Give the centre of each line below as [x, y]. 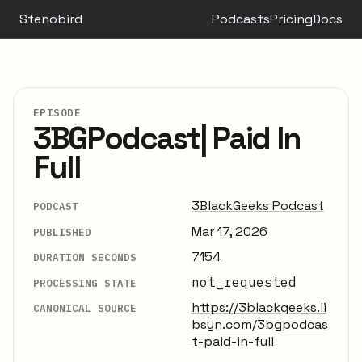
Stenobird [51, 19]
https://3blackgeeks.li [259, 307]
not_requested [244, 282]
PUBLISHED [62, 232]
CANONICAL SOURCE [85, 307]
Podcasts [241, 19]
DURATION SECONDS [85, 257]
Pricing [291, 19]
